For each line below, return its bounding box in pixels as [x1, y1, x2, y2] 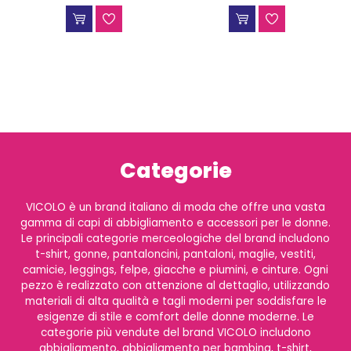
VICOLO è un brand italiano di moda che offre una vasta [26, 199, 325, 215]
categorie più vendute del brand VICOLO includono [40, 324, 311, 340]
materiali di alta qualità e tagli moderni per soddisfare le [24, 293, 327, 309]
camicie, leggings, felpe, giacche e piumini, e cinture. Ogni [23, 262, 328, 277]
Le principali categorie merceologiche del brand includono [21, 230, 330, 246]
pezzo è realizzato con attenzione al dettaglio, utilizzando [21, 277, 330, 293]
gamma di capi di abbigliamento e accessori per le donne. [20, 215, 331, 230]
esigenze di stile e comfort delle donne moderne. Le [37, 309, 314, 324]
